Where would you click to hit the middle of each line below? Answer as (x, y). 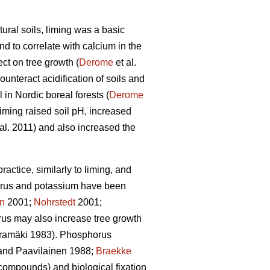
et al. (125, 63)
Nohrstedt (55, 202)
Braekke (114, 251)
